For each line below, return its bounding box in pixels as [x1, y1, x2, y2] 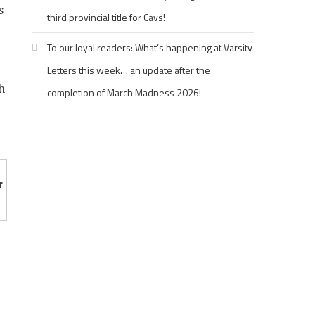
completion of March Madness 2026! [47, 85, 202, 100]
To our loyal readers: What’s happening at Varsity [47, 40, 253, 55]
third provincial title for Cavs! [47, 10, 166, 25]
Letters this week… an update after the [47, 63, 211, 77]
